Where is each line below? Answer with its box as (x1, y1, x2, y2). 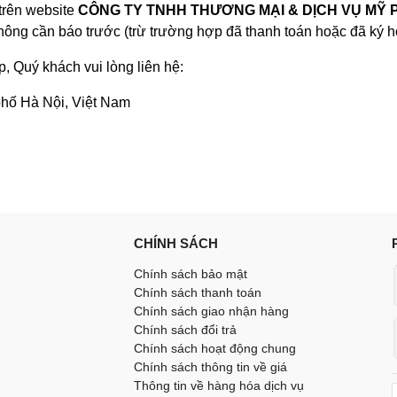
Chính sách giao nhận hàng (134, 304, 289, 318)
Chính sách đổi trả (134, 323, 237, 337)
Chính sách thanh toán (134, 285, 261, 300)
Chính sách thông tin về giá (134, 360, 287, 374)
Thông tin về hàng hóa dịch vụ (134, 378, 304, 393)
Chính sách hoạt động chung (134, 341, 296, 355)
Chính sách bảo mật (134, 267, 247, 281)
